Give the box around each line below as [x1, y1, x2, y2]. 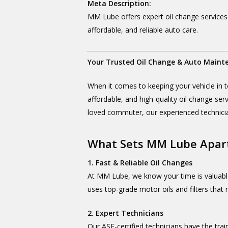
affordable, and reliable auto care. [88, 25, 198, 35]
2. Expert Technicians [88, 208, 164, 218]
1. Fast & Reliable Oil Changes [88, 158, 193, 167]
